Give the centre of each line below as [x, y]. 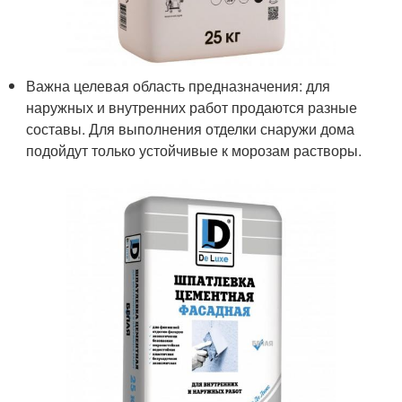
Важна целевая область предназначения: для [179, 86]
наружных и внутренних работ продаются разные [192, 108]
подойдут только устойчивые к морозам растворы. [194, 151]
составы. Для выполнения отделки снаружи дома [191, 129]
